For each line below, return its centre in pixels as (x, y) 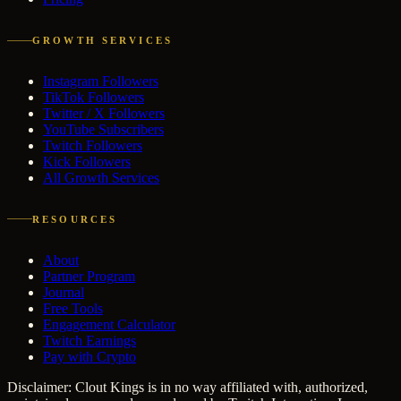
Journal (64, 292)
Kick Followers (87, 162)
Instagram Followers (101, 81)
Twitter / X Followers (104, 114)
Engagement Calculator (109, 324)
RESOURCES (75, 219)
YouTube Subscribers (103, 130)
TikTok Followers (94, 98)
